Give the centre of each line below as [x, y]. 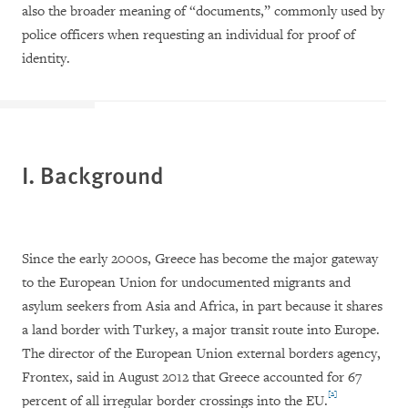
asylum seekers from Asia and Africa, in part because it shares [202, 307]
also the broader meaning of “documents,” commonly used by [203, 12]
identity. [46, 59]
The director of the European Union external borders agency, [201, 354]
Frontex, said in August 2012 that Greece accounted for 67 [192, 378]
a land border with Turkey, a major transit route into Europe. [201, 331]
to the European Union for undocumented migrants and [186, 283]
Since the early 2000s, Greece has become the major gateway [200, 260]
